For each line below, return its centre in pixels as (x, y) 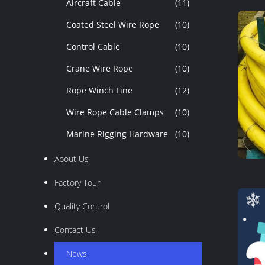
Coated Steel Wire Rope (113, 25)
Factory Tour (77, 182)
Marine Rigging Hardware (117, 134)
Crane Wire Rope (100, 68)
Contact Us (75, 230)
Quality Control (82, 206)
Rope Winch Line (99, 90)
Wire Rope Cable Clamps (115, 112)
